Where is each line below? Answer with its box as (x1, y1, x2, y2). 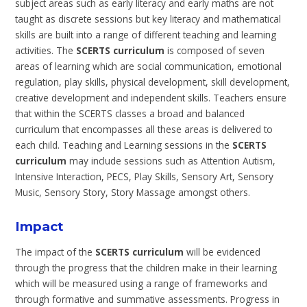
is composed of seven (164, 43, 265, 57)
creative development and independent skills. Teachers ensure (15, 90, 287, 104)
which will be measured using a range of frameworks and (15, 276, 268, 290)
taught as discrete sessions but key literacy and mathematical (15, 12, 282, 25)
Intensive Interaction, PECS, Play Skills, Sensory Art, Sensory (15, 169, 274, 183)
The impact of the (15, 245, 96, 258)
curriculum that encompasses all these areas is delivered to (15, 122, 273, 136)
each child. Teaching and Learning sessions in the (15, 138, 233, 151)
